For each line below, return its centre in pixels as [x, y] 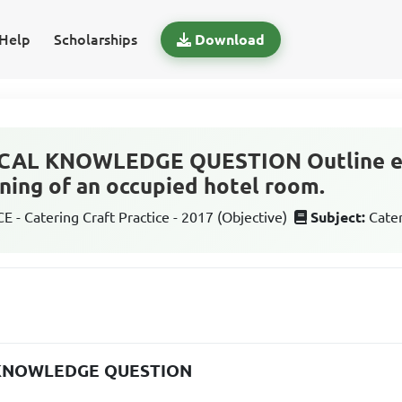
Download [229, 39]
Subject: [338, 217]
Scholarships [95, 39]
